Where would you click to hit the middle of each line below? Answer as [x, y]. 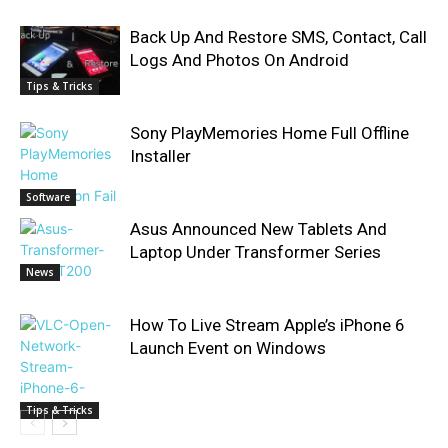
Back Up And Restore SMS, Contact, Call [278, 36]
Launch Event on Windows [228, 347]
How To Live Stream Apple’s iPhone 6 [267, 324]
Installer [160, 155]
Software [48, 196]
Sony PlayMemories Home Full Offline [269, 132]
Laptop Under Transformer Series [255, 251]
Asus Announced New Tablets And [258, 228]
